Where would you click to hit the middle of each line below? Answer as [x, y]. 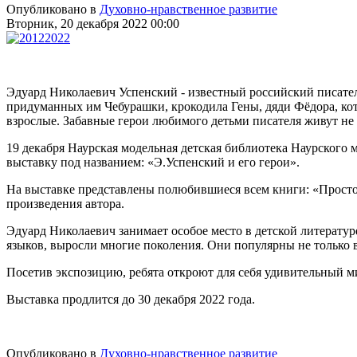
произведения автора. [65, 204]
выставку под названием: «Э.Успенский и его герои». [153, 163]
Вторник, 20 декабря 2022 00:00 [93, 24]
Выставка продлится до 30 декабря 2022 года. [131, 300]
